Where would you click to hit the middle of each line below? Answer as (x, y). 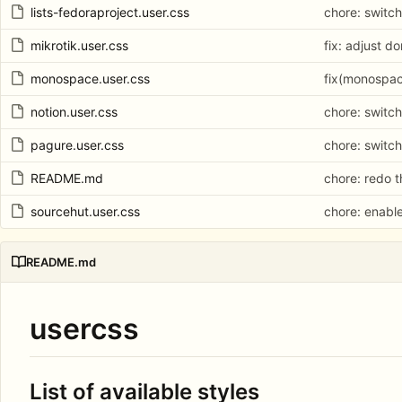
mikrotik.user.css (79, 46)
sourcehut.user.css (85, 212)
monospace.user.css (90, 79)
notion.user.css (74, 112)
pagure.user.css (77, 145)
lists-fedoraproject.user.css (110, 13)
